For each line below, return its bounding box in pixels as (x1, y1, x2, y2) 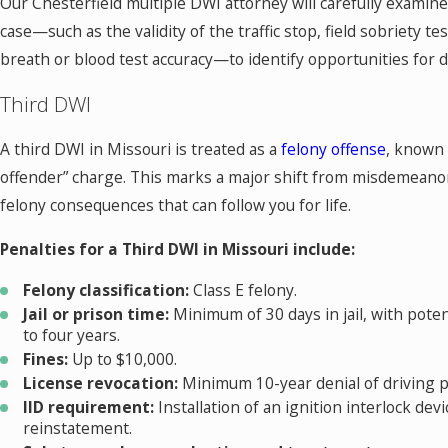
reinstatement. (23, 417, 133, 440)
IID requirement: (23, 396, 155, 419)
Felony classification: (23, 278, 190, 301)
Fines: (23, 347, 69, 370)
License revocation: (23, 372, 179, 395)
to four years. (23, 323, 121, 346)
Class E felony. (189, 278, 298, 301)
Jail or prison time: (23, 302, 170, 325)
